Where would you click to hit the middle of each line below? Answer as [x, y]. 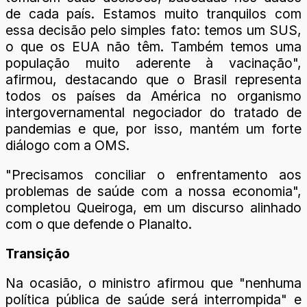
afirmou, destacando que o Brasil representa [153, 79]
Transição [38, 254]
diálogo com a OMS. [69, 145]
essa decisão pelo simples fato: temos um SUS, [153, 30]
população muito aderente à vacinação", [153, 63]
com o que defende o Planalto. [100, 224]
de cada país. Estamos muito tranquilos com [153, 13]
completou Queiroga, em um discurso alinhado [153, 207]
